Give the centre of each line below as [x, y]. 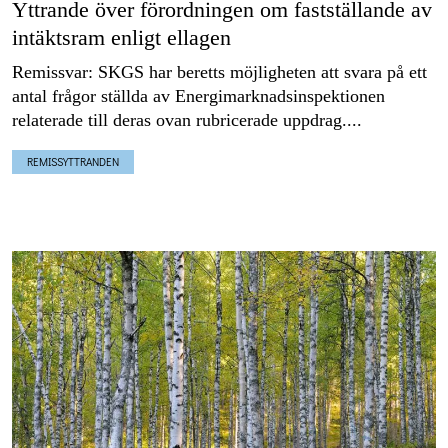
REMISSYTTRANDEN [73, 161]
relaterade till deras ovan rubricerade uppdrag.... [187, 119]
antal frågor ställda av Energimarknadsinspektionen [198, 95]
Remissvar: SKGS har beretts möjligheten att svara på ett [219, 71]
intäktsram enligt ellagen [121, 37]
